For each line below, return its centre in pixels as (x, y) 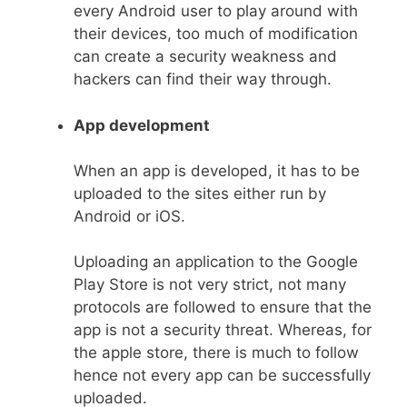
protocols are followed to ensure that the (223, 307)
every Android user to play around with (216, 11)
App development (142, 125)
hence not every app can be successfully (222, 375)
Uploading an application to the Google (216, 261)
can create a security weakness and (205, 56)
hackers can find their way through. (203, 79)
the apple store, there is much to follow (216, 352)
